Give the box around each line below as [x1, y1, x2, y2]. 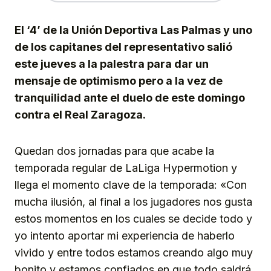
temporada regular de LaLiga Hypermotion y [15, 162, 237, 175]
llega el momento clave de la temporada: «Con [15, 178, 247, 192]
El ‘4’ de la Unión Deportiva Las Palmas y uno [15, 24, 252, 37]
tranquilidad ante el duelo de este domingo [15, 91, 245, 105]
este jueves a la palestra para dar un [15, 57, 209, 71]
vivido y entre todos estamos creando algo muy [15, 246, 253, 260]
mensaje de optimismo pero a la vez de [15, 74, 223, 88]
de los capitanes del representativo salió [15, 41, 232, 54]
